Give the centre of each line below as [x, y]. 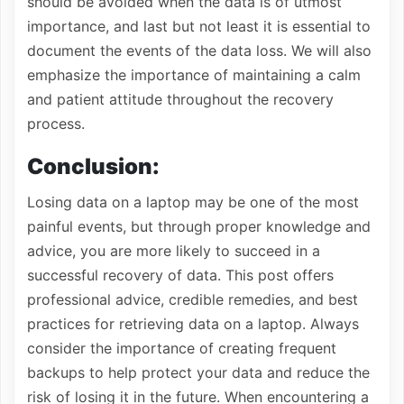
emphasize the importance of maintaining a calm [194, 75]
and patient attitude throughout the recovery [180, 99]
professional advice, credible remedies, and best [193, 299]
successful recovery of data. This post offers [180, 275]
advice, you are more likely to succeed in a [174, 251]
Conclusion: [93, 166]
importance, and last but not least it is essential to [199, 26]
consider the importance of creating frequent [182, 348]
